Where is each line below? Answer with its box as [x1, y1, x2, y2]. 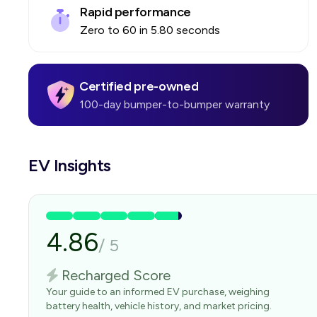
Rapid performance [80, 4, 191, 20]
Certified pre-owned [79, 79, 199, 94]
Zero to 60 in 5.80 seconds [80, 23, 220, 37]
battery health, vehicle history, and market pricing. [46, 300, 272, 312]
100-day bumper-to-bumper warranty [79, 98, 270, 111]
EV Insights [28, 155, 111, 175]
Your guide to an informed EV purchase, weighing [46, 286, 270, 298]
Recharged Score [61, 267, 171, 284]
